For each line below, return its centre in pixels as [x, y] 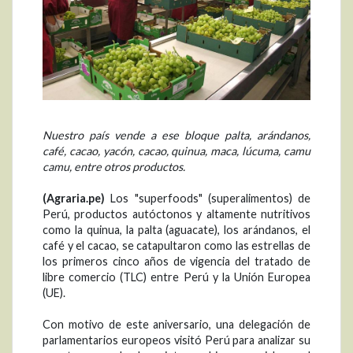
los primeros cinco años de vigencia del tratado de [176, 262]
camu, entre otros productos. [114, 167]
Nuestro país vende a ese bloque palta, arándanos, [176, 136]
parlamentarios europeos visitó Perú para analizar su [176, 340]
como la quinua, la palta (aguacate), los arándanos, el [176, 230]
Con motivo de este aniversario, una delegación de [176, 325]
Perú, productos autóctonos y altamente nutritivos [176, 214]
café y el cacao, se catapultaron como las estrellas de [176, 246]
